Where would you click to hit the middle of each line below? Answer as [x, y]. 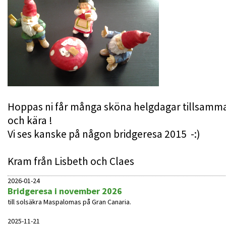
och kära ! [30, 120]
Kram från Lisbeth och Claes [71, 161]
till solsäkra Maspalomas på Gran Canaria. [69, 202]
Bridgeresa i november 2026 [65, 191]
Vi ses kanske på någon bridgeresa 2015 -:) [104, 134]
